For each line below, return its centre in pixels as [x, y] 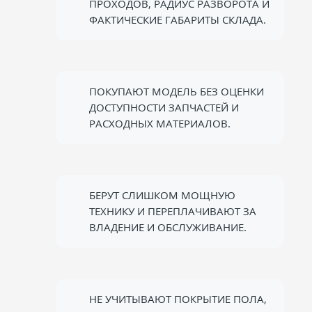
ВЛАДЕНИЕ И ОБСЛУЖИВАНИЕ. [168, 227]
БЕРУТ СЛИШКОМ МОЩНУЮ [162, 195]
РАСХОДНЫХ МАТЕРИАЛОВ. [160, 123]
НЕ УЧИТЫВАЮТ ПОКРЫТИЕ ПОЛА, [178, 299]
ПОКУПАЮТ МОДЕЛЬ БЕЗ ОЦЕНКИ [177, 91]
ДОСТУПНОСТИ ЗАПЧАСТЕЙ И [164, 107]
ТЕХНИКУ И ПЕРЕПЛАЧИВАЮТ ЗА [173, 211]
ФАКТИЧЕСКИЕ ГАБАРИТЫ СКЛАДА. [178, 19]
